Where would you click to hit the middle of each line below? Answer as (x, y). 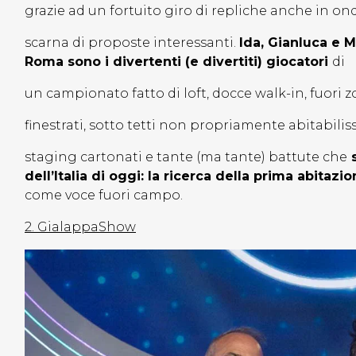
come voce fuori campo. (104, 195)
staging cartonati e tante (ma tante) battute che (186, 157)
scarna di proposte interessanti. (132, 43)
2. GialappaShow (80, 227)
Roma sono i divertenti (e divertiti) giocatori (178, 62)
